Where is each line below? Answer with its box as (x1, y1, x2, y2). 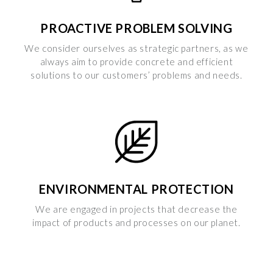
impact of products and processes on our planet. (32, 217, 241, 229)
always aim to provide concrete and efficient (40, 56, 233, 68)
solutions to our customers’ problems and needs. (30, 69, 243, 81)
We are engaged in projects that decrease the (35, 204, 238, 215)
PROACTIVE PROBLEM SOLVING (40, 21, 233, 36)
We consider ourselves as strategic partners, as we (24, 43, 249, 54)
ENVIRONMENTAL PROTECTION (39, 182, 234, 197)
